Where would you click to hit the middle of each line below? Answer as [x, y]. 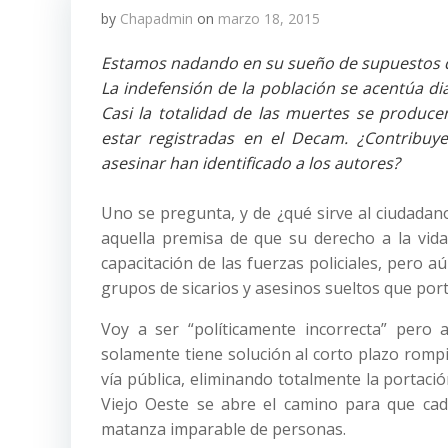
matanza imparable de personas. [223, 429]
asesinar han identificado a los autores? [250, 163]
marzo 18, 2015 [269, 18]
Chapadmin [156, 18]
